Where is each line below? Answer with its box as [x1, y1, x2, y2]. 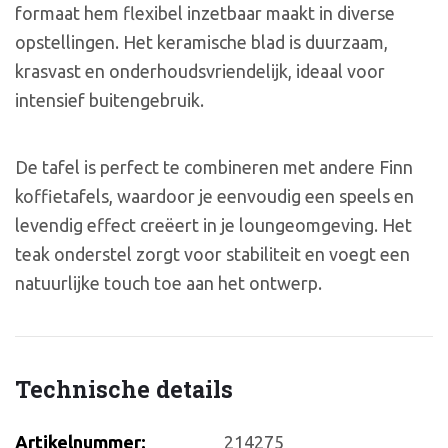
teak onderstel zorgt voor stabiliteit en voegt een [15, 243, 410, 264]
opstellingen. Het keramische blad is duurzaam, [15, 31, 388, 52]
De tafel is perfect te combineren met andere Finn [15, 156, 413, 177]
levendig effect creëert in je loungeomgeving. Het [15, 214, 412, 235]
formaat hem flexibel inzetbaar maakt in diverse [15, 2, 395, 23]
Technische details [15, 373, 233, 404]
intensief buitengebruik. [15, 89, 204, 110]
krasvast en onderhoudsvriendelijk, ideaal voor [15, 60, 385, 81]
